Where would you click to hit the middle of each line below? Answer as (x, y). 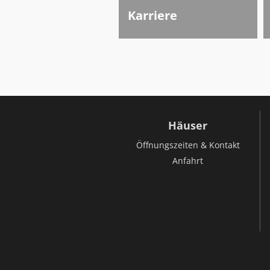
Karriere (152, 15)
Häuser (188, 125)
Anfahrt (188, 161)
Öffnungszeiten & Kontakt (188, 145)
